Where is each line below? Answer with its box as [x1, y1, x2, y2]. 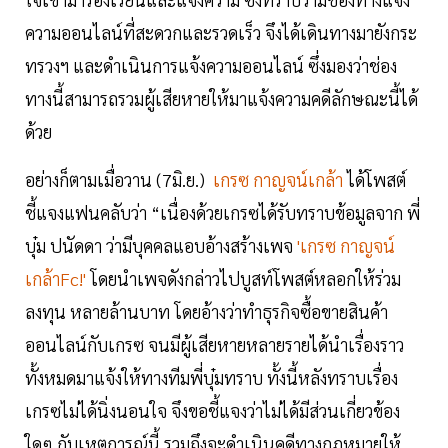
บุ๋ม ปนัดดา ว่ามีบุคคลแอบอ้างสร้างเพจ [25, 234, 297, 258]
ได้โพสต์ [343, 168, 406, 192]
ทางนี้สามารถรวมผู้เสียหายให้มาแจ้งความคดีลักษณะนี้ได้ [25, 87, 418, 111]
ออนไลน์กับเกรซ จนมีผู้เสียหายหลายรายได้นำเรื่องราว [25, 333, 404, 357]
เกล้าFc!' [25, 267, 86, 291]
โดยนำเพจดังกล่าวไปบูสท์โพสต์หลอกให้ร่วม [86, 267, 401, 291]
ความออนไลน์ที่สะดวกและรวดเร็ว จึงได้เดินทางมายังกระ [25, 21, 417, 45]
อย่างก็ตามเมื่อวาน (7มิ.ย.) [25, 168, 213, 192]
